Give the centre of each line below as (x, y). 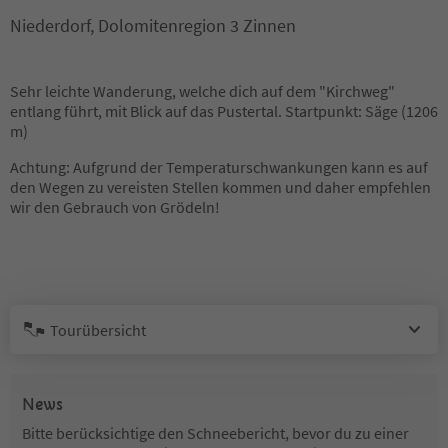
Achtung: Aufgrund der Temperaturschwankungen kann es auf (219, 167)
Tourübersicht (98, 329)
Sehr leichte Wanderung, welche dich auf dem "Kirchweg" (202, 91)
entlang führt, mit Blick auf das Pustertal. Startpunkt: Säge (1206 (224, 111)
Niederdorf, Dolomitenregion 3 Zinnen (153, 25)
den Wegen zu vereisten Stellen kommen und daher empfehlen (220, 187)
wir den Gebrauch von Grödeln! (115, 207)
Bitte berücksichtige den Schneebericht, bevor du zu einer (215, 433)
